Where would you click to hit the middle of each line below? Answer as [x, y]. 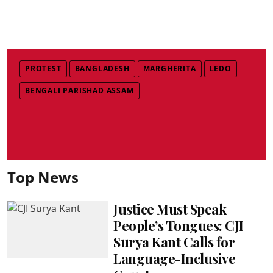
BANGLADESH [102, 68]
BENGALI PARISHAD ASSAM [80, 90]
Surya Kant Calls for [174, 242]
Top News [43, 177]
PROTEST [43, 68]
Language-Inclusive [175, 258]
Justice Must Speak [170, 209]
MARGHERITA [169, 68]
